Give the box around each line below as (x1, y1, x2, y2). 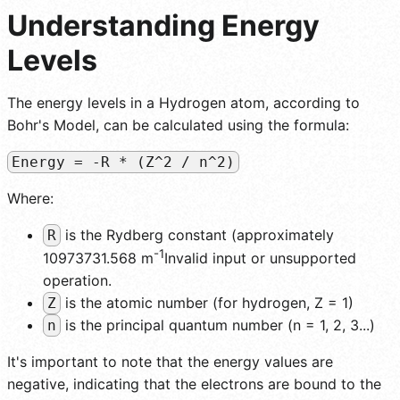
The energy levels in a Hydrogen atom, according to (7, 93, 360, 112)
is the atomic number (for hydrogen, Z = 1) (61, 293, 354, 312)
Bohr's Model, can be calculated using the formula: (7, 115, 349, 134)
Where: (7, 188, 54, 207)
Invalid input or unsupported (164, 248, 356, 267)
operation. (43, 271, 112, 289)
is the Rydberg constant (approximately (61, 225, 334, 244)
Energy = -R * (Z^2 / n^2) (12, 153, 235, 171)
